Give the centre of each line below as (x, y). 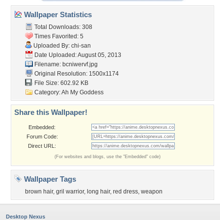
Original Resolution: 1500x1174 (76, 74)
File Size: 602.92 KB (61, 83)
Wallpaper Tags (49, 179)
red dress (125, 192)
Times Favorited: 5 (58, 36)
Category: (47, 92)
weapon (152, 192)
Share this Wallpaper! (51, 112)
